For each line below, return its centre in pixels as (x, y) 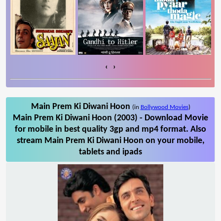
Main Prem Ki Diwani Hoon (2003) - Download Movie (110, 118)
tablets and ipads (110, 152)
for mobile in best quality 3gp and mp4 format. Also (110, 129)
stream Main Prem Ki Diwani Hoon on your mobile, (110, 141)
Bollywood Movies (164, 107)
